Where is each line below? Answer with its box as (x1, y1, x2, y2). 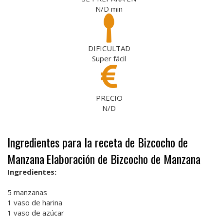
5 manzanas (7, 187, 47, 198)
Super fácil (92, 54, 126, 64)
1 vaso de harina (7, 198, 62, 208)
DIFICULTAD (88, 43, 130, 54)
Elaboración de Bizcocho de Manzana (46, 150, 200, 168)
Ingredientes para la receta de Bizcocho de (7, 133, 188, 151)
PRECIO (95, 93, 123, 103)
